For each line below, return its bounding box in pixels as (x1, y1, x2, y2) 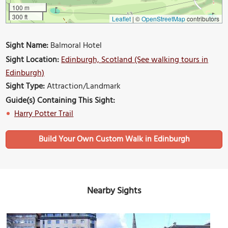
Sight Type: (6, 80, 45, 94)
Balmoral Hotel (48, 39, 102, 53)
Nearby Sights (87, 184, 141, 199)
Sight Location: (6, 53, 60, 67)
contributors (185, 14, 219, 23)
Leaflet (111, 14, 131, 23)
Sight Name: (6, 39, 49, 53)
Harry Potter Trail (14, 107, 74, 121)
